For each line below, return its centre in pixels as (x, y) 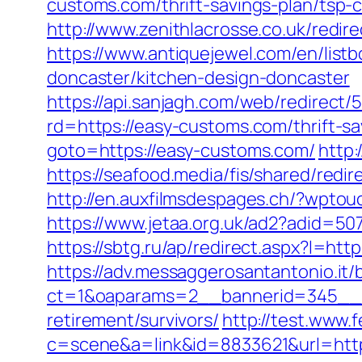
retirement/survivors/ (133, 320)
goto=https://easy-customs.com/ (181, 150)
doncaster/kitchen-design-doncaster (198, 78)
